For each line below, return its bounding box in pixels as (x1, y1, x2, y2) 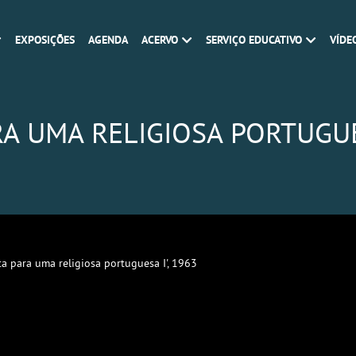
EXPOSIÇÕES (15, 33, 75, 47)
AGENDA (88, 33, 128, 47)
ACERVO (141, 33, 178, 47)
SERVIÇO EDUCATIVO (206, 33, 302, 47)
